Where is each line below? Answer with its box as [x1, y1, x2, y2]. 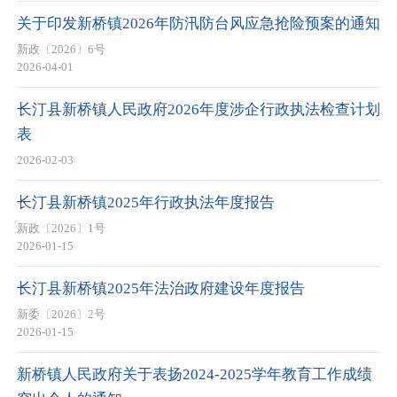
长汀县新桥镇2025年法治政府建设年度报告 [17, 279, 305, 297]
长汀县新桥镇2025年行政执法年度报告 [17, 193, 275, 211]
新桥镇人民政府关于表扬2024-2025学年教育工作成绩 [17, 365, 372, 383]
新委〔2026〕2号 [17, 307, 105, 322]
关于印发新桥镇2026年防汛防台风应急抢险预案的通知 [17, 14, 380, 32]
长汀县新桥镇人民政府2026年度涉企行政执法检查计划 [17, 100, 380, 118]
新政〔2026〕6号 [17, 43, 105, 57]
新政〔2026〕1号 [17, 222, 105, 236]
